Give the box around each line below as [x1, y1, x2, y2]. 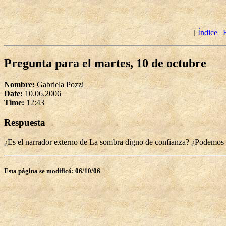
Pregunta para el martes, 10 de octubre [4, 56, 206, 70]
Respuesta [4, 117, 45, 128]
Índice [197, 28, 219, 37]
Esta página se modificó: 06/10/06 [4, 166, 100, 175]
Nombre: [4, 80, 37, 89]
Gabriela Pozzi [37, 80, 84, 89]
